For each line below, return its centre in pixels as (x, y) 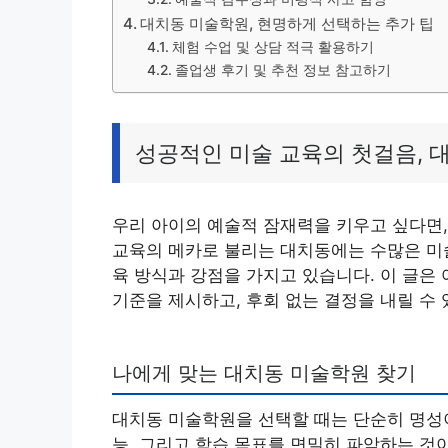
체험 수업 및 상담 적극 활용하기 (272, 47)
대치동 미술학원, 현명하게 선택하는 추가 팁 (287, 24)
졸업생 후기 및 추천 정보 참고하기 (282, 70)
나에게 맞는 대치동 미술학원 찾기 (264, 373)
